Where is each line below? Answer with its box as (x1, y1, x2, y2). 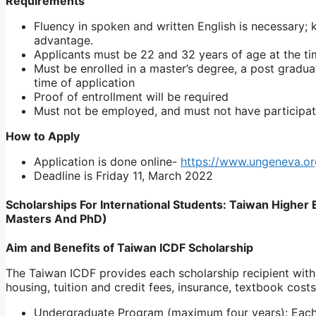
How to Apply (6, 128, 80, 143)
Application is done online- (34, 154, 181, 169)
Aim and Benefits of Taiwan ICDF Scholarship (6, 241, 253, 255)
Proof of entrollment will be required (34, 89, 229, 104)
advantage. (34, 32, 93, 47)
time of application (34, 75, 135, 90)
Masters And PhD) (6, 212, 107, 226)
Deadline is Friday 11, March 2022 (34, 168, 213, 183)
